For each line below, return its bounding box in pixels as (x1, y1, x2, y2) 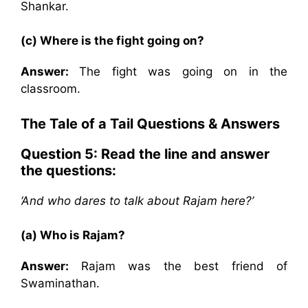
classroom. (21, 82, 80, 96)
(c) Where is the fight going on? (21, 34, 204, 47)
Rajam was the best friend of (80, 259, 287, 273)
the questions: (21, 162, 116, 179)
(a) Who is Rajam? (21, 228, 125, 242)
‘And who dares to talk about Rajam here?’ (21, 193, 254, 208)
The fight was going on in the (79, 65, 288, 78)
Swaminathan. (21, 276, 100, 290)
